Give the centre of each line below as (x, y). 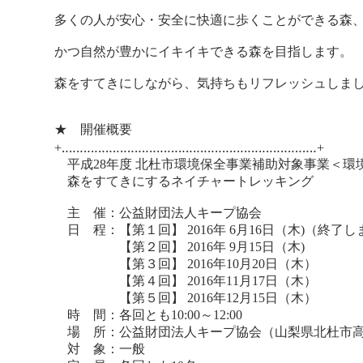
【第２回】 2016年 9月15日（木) (180, 247)
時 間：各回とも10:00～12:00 (149, 315)
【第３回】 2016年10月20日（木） (186, 264)
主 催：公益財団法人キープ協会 (158, 213)
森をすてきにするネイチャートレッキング (184, 181)
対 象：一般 (100, 349)
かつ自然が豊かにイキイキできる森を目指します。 (204, 52)
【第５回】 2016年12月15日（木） (186, 298)
